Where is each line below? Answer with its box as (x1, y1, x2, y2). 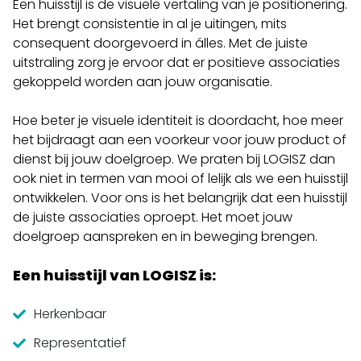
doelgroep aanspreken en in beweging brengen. (13, 226, 321, 246)
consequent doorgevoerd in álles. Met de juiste (13, 33, 308, 52)
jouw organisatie (165, 72, 270, 91)
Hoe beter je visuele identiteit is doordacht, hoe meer (13, 110, 343, 130)
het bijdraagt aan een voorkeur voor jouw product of (13, 130, 346, 149)
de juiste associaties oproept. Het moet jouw (13, 207, 293, 226)
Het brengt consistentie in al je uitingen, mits (13, 14, 287, 33)
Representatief (34, 333, 127, 352)
